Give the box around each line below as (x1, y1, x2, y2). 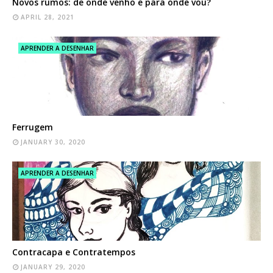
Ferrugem (12, 121, 53, 133)
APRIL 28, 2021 (21, 12, 74, 21)
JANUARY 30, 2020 (21, 137, 85, 146)
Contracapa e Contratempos (12, 246, 135, 258)
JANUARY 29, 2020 (21, 262, 85, 271)
